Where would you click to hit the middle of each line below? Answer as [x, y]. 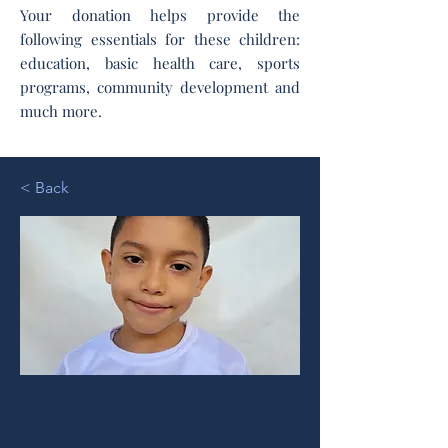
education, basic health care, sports [160, 63]
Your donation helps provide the [160, 15]
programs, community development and [160, 87]
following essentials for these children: [160, 39]
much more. [61, 111]
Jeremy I [160, 418]
